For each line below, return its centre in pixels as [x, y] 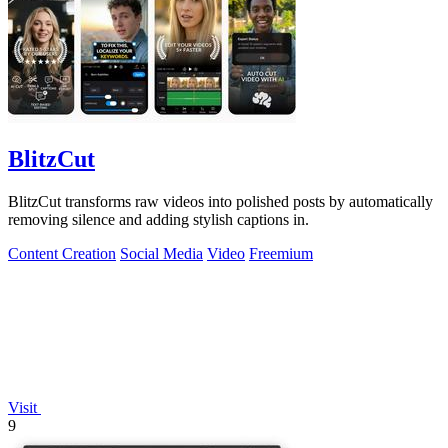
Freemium [281, 254]
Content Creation [62, 254]
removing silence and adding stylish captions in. [158, 220]
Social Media [161, 254]
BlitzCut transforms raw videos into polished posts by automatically [220, 202]
